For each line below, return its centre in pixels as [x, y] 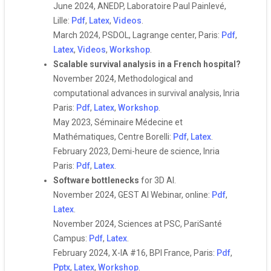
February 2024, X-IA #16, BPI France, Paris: [135, 253]
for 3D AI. [158, 180]
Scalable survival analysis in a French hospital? [147, 64]
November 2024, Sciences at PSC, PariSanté [138, 224]
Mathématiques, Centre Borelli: [113, 137]
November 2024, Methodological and [123, 79]
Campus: [71, 238]
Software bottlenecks [96, 180]
